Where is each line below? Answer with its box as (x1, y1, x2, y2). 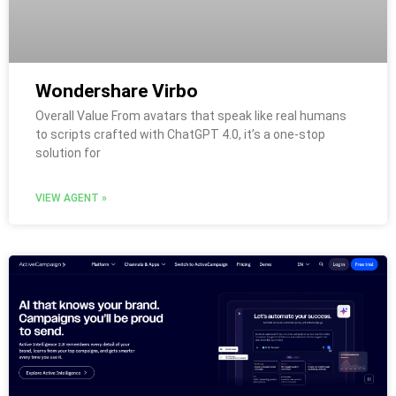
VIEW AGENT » (35, 191, 107, 204)
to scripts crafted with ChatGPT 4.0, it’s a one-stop (35, 126, 325, 141)
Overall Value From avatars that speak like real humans (35, 108, 346, 123)
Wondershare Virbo (35, 80, 198, 102)
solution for (35, 145, 101, 160)
